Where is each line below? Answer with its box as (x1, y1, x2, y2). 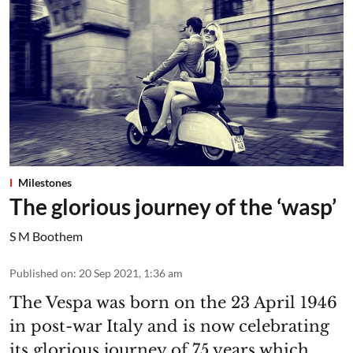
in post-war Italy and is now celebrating (9, 317, 329, 336)
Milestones (18, 176, 72, 190)
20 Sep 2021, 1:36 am (79, 266, 183, 281)
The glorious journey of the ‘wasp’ (9, 193, 336, 221)
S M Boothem (9, 229, 83, 244)
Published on (9, 266, 73, 281)
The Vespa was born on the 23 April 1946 (9, 293, 337, 313)
